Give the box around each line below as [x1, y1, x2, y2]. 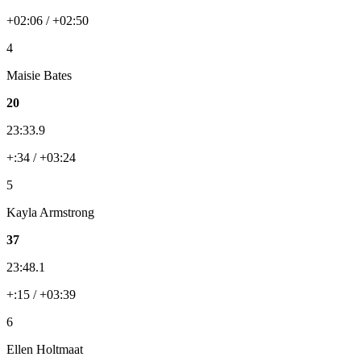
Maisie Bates [6, 68, 72, 83]
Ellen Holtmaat [6, 342, 83, 357]
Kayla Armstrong [6, 205, 94, 220]
